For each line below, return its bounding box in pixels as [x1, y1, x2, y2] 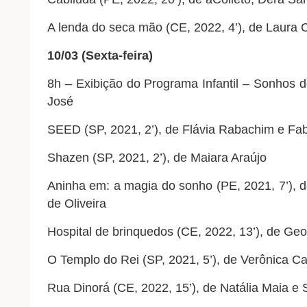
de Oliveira [47, 197, 106, 211]
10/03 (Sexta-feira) [47, 49, 153, 63]
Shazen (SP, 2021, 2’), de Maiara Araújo [47, 151, 267, 165]
